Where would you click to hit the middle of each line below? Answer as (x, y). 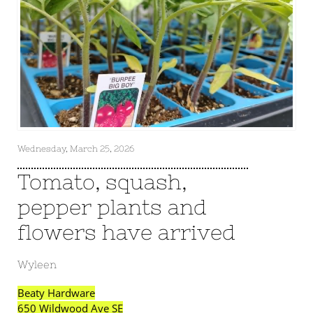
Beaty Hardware (56, 293)
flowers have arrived (126, 232)
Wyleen (37, 264)
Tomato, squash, (102, 182)
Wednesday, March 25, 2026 (76, 149)
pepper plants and (112, 207)
